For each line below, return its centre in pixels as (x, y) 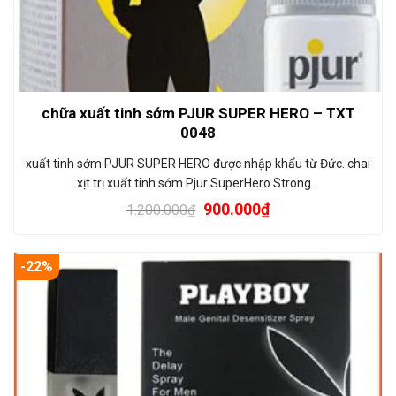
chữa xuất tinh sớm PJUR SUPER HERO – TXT (198, 113)
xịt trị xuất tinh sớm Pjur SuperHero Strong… (198, 183)
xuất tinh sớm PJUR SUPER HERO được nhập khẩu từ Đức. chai (198, 163)
